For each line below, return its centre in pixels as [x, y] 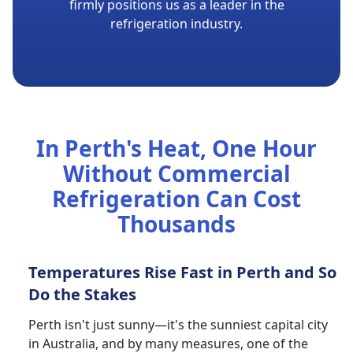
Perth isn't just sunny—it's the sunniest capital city [178, 324]
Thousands [176, 223]
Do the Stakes [82, 294]
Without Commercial [176, 173]
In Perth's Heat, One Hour [176, 148]
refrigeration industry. [176, 23]
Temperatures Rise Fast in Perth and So [182, 272]
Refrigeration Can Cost [176, 198]
